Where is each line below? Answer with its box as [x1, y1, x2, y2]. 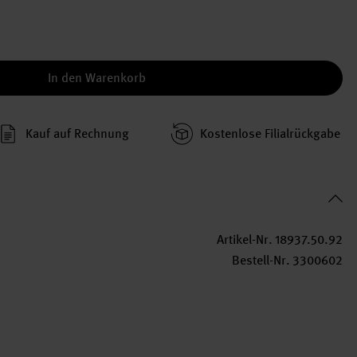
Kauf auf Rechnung [25, 125, 129, 142]
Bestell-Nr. [232, 252, 290, 269]
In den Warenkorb [48, 69, 146, 86]
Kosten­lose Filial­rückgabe [200, 125, 340, 142]
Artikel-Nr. [217, 231, 273, 248]
